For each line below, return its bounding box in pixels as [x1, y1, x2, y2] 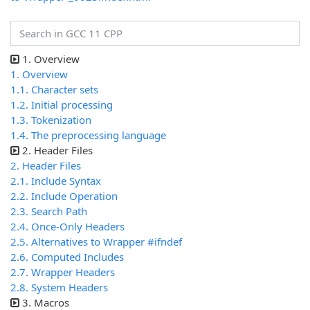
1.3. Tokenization [10, 113, 91, 127]
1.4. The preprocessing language [10, 128, 166, 143]
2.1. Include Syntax [10, 174, 101, 188]
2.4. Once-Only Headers [10, 219, 125, 234]
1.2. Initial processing [10, 98, 113, 112]
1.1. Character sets [10, 82, 98, 97]
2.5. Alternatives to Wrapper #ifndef [10, 235, 182, 249]
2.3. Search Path [10, 204, 87, 219]
